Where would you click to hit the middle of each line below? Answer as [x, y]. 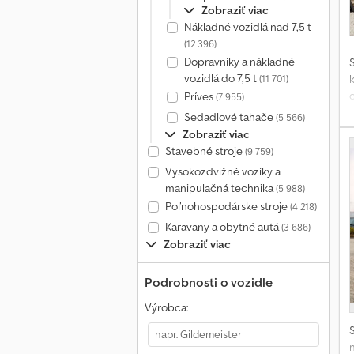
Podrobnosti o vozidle [209, 282]
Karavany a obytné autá [223, 227]
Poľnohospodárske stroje [227, 206]
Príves [200, 96]
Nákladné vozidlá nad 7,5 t [247, 27]
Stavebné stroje [205, 151]
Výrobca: [166, 307]
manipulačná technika [220, 188]
